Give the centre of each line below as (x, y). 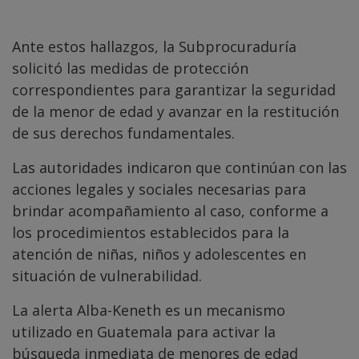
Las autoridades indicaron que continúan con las (179, 168)
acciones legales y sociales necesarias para (159, 190)
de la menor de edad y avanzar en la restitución (175, 112)
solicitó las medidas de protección (130, 69)
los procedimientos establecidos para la (151, 233)
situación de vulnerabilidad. (107, 276)
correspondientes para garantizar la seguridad (174, 90)
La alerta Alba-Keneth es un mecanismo (149, 311)
